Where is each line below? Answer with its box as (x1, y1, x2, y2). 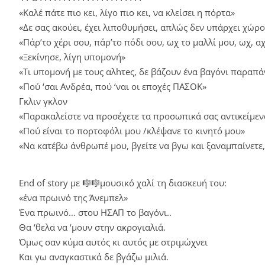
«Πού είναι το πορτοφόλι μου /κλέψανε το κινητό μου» (19, 124, 245, 137)
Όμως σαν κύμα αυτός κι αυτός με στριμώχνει (19, 235, 208, 248)
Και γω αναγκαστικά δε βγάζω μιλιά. (19, 250, 169, 263)
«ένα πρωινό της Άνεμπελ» (19, 191, 128, 203)
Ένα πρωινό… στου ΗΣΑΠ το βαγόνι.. (19, 206, 172, 218)
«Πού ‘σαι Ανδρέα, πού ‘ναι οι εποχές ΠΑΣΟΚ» (19, 80, 206, 92)
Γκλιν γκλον (19, 95, 67, 107)
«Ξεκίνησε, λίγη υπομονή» (19, 50, 125, 63)
